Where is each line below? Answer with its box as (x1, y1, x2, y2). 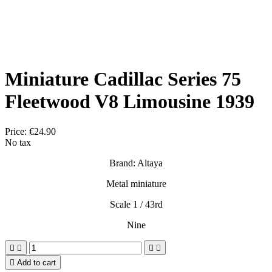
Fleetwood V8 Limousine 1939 (5, 90, 254, 113)
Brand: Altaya (109, 157, 163, 168)
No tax (5, 137, 31, 148)
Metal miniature (106, 178, 166, 189)
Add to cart (17, 257, 56, 267)
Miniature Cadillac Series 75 (5, 68, 241, 90)
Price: (5, 126, 29, 137)
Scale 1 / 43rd (109, 199, 163, 209)
